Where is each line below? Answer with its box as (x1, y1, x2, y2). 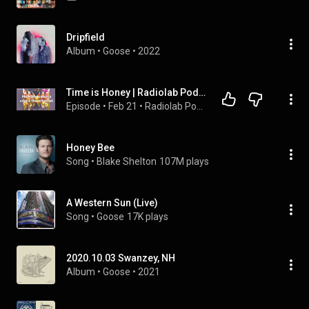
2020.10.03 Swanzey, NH (66, 252, 175, 263)
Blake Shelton (97, 156, 157, 167)
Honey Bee (66, 142, 114, 153)
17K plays (127, 211, 168, 222)
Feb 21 (108, 101, 137, 112)
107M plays (159, 156, 209, 167)
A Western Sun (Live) (66, 197, 158, 208)
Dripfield (66, 32, 105, 43)
